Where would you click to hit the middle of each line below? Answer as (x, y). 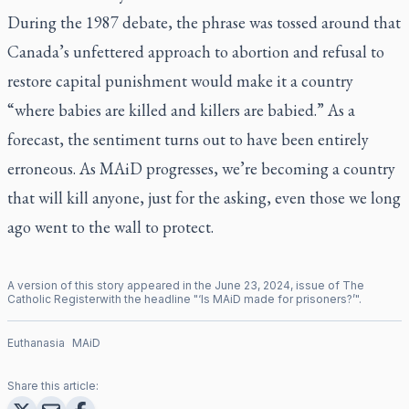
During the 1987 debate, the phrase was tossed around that (204, 22)
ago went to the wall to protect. (110, 226)
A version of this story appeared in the (111, 285)
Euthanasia (36, 342)
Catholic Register (53, 299)
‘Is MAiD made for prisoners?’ (277, 299)
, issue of (316, 285)
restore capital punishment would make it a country (180, 80)
